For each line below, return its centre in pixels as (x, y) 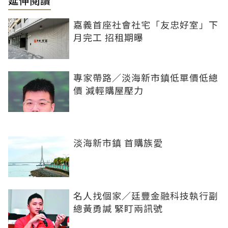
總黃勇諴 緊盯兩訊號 (118, 208)
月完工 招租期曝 (108, 37)
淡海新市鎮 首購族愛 (118, 142)
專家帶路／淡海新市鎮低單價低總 (146, 77)
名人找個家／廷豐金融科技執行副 (146, 195)
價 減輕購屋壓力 (108, 90)
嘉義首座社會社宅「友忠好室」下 (146, 24)
